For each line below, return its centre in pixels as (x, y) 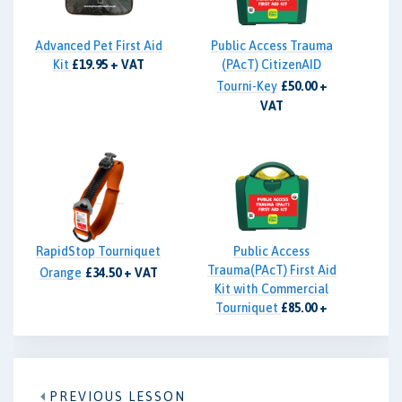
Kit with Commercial (271, 288)
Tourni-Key (246, 86)
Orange (60, 272)
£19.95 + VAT (108, 64)
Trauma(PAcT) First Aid (271, 270)
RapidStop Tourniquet (98, 251)
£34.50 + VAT (121, 272)
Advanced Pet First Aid (98, 45)
